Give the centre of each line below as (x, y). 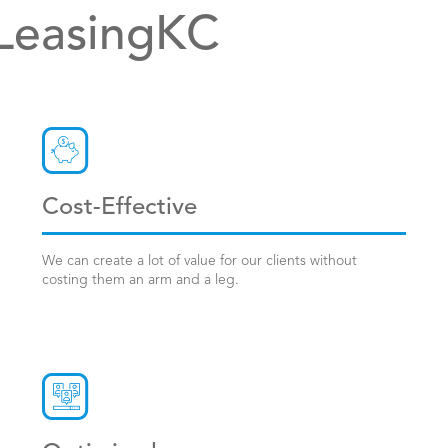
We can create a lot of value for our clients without (199, 261)
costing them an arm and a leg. (140, 280)
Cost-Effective (119, 208)
